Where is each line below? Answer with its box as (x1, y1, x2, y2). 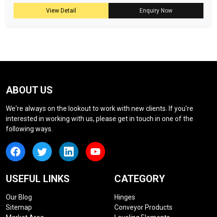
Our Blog (6, 193, 32, 201)
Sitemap (6, 203, 32, 212)
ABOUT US (6, 84, 53, 96)
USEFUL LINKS (6, 173, 70, 185)
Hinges (114, 193, 135, 201)
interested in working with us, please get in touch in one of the (6, 115, 193, 123)
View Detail (46, 7, 76, 15)
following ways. (6, 125, 53, 133)
